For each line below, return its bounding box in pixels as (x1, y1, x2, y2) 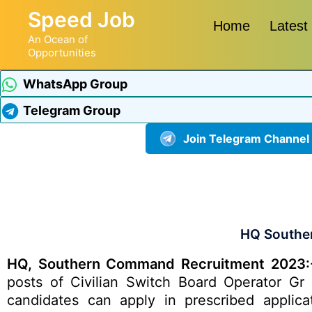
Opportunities (28, 46, 96, 59)
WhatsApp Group (23, 76, 127, 91)
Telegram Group (23, 102, 120, 118)
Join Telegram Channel (182, 131, 309, 146)
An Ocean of (28, 33, 88, 46)
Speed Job (28, 7, 135, 32)
